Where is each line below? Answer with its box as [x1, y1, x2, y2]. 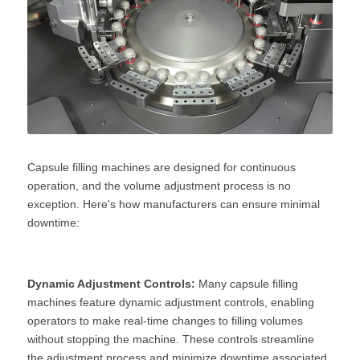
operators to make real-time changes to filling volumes [27, 314, 303, 327]
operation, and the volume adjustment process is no [27, 179, 291, 192]
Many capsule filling [195, 277, 298, 290]
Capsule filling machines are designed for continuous [27, 161, 296, 174]
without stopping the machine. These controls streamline [27, 333, 314, 346]
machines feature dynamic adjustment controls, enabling [27, 296, 314, 309]
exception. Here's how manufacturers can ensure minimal [27, 198, 320, 211]
